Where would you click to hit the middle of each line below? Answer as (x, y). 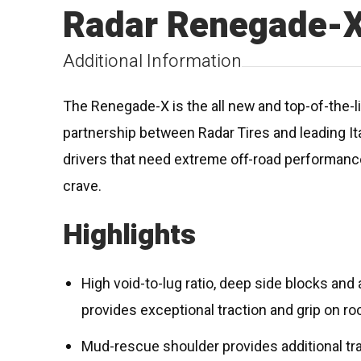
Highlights (130, 236)
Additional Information (153, 62)
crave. (83, 186)
